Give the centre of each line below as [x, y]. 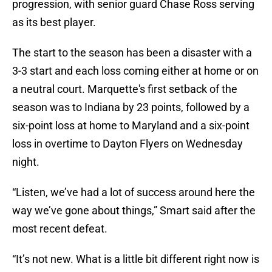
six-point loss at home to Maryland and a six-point [131, 126]
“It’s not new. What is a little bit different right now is [136, 259]
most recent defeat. [60, 229]
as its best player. [54, 22]
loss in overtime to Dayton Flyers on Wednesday [127, 144]
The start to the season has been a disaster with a [132, 53]
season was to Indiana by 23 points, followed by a [131, 107]
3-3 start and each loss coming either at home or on [135, 71]
